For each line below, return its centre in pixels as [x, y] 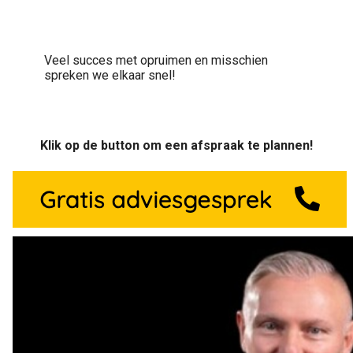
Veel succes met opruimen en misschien [156, 60]
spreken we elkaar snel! [110, 75]
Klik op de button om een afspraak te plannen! [176, 145]
